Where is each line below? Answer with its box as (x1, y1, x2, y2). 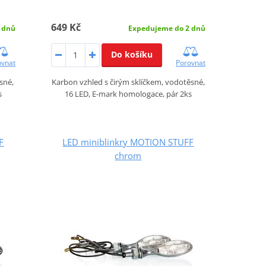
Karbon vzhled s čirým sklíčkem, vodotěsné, (51, 76, 205, 87)
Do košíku (110, 48, 153, 60)
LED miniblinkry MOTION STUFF (62, 135, 194, 148)
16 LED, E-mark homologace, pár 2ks (64, 88, 192, 99)
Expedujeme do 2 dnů (128, 23, 205, 33)
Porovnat (175, 57, 205, 68)
